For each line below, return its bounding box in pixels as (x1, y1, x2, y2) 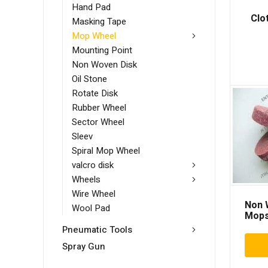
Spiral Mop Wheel (72, 144, 140, 158)
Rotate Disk (72, 87, 118, 100)
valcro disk (72, 159, 114, 172)
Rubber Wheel (72, 101, 126, 115)
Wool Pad (72, 202, 110, 215)
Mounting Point (72, 44, 132, 57)
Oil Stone (72, 72, 107, 86)
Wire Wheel (72, 187, 115, 201)
